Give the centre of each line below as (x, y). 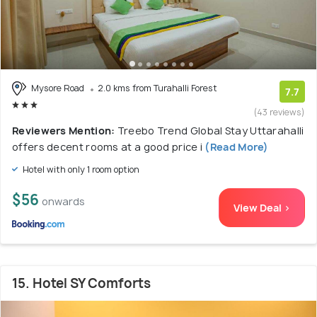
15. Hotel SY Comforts (81, 283)
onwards (63, 201)
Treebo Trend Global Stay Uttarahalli (211, 130)
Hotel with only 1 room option (80, 169)
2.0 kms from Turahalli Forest (157, 88)
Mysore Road (58, 88)
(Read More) (236, 146)
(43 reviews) (279, 112)
